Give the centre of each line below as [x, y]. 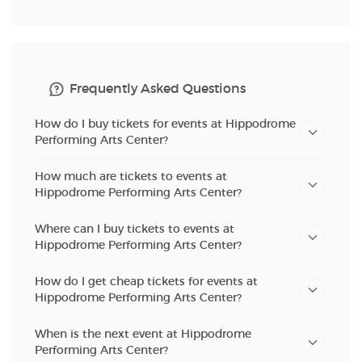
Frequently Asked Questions [158, 88]
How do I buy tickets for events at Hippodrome [165, 124]
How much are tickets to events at [131, 176]
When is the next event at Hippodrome [143, 334]
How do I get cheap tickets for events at [146, 281]
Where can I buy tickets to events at [135, 229]
